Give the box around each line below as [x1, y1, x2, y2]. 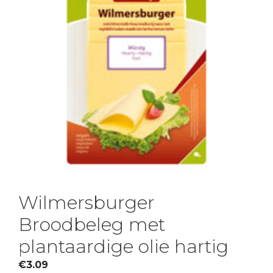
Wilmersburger [18, 191, 155, 214]
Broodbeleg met [18, 213, 165, 236]
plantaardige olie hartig [18, 235, 229, 258]
